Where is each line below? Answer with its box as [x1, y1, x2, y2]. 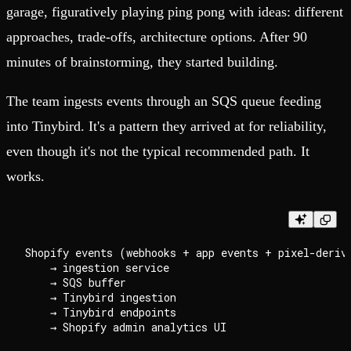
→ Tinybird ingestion [25, 290, 176, 306]
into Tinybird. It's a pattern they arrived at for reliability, [6, 118, 327, 135]
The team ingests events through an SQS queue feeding [6, 93, 321, 110]
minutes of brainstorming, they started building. [6, 54, 278, 71]
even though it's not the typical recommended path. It [6, 143, 309, 160]
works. [6, 168, 45, 185]
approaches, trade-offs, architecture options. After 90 [6, 29, 307, 45]
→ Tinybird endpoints [25, 305, 176, 320]
